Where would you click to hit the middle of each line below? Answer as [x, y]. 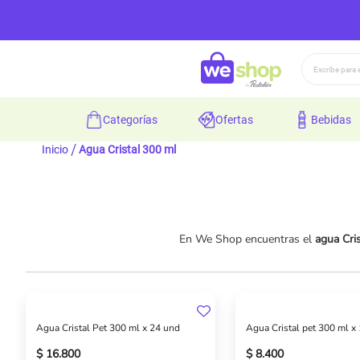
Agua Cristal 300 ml [127, 149]
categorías [133, 119]
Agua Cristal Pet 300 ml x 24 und [108, 328]
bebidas [334, 119]
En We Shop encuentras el [247, 239]
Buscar [316, 86]
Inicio [55, 149]
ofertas [238, 119]
